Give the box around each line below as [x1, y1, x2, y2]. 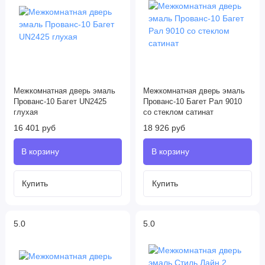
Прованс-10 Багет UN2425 [13, 98, 106, 106]
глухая [13, 108, 38, 117]
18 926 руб [143, 123, 185, 133]
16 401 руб [13, 123, 56, 133]
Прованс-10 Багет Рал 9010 [143, 98, 242, 106]
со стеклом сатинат [143, 108, 214, 117]
